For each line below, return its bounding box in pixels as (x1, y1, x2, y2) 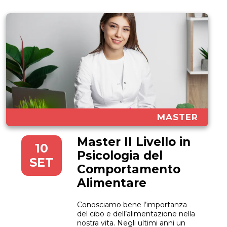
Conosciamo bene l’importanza (77, 200, 187, 209)
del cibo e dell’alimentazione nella (77, 209, 195, 218)
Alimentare (77, 175, 146, 190)
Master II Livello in (77, 134, 191, 149)
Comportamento (77, 162, 180, 176)
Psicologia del (77, 148, 163, 163)
